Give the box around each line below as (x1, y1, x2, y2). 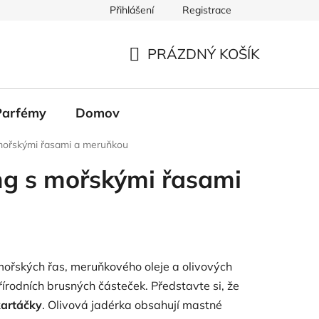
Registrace (182, 4, 231, 16)
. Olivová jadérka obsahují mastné (42, 297, 222, 312)
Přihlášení (110, 4, 154, 16)
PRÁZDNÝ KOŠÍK (147, 45, 260, 63)
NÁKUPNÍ (128, 61, 193, 80)
